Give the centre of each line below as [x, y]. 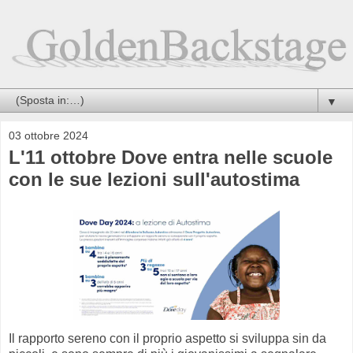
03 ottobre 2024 [48, 136]
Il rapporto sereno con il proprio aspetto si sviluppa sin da [167, 338]
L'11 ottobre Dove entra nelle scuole [171, 158]
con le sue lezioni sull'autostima [154, 180]
